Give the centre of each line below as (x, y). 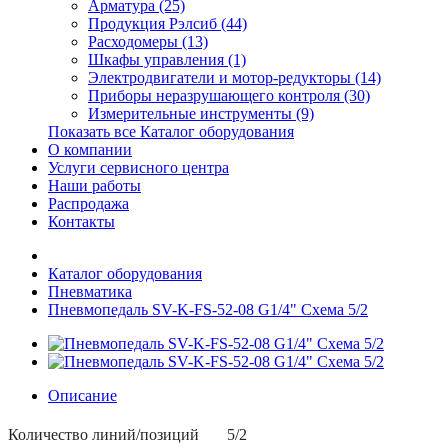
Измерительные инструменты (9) (201, 113)
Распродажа (88, 203)
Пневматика (90, 291)
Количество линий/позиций (103, 434)
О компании (90, 149)
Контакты (81, 221)
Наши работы (94, 185)
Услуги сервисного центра (138, 167)
